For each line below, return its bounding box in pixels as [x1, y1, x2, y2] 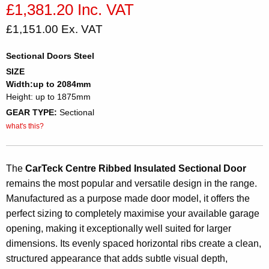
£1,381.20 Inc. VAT [6, 1, 134, 18]
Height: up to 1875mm [6, 92, 91, 101]
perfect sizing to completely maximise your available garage [6, 208, 259, 219]
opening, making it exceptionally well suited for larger [6, 223, 231, 234]
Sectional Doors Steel [6, 51, 94, 61]
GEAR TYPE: [6, 107, 57, 117]
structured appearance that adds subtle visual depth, [6, 253, 228, 264]
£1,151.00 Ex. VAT [6, 23, 103, 35]
